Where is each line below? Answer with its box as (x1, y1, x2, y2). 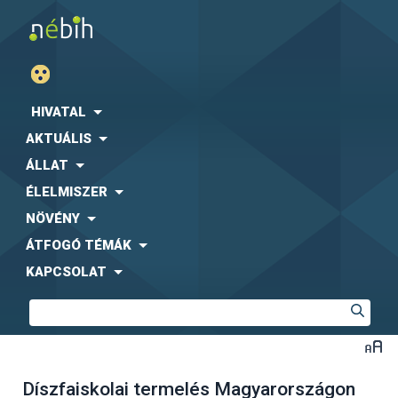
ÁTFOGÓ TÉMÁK (26, 237, 131, 253)
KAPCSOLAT (26, 264, 107, 280)
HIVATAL (31, 104, 86, 120)
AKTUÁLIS (26, 131, 92, 147)
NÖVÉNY (26, 211, 80, 227)
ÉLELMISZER (26, 184, 107, 200)
